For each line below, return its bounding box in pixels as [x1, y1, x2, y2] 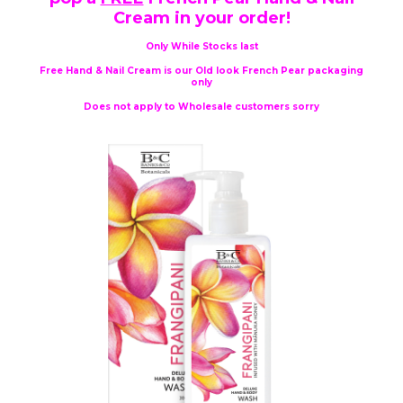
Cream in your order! [112, 7, 291, 28]
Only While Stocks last [145, 40, 258, 52]
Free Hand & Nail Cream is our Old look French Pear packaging [40, 64, 363, 76]
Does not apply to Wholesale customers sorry [84, 100, 319, 112]
